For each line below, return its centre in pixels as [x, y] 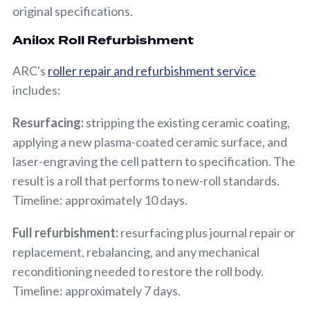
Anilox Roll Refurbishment [103, 40]
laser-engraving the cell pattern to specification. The [154, 161]
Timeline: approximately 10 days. [100, 200]
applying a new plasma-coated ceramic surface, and [150, 142]
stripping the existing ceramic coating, [188, 122]
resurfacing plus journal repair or [208, 232]
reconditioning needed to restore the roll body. [138, 271]
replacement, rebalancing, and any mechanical [136, 252]
